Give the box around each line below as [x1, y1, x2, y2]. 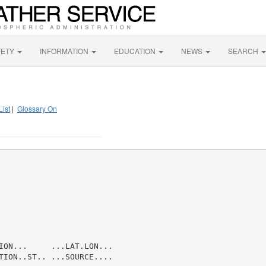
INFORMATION [40, 46, 90, 56]
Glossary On [17, 103, 57, 113]
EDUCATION [114, 46, 157, 56]
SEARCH [228, 46, 260, 56]
